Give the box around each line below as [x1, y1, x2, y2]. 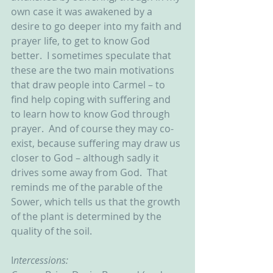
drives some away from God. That [11, 166, 170, 179]
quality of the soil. [11, 224, 92, 238]
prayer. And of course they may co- [11, 122, 174, 135]
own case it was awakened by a [11, 5, 155, 18]
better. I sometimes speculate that [11, 49, 174, 62]
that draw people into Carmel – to [11, 78, 168, 91]
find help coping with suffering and [11, 93, 173, 106]
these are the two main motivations [11, 63, 177, 77]
